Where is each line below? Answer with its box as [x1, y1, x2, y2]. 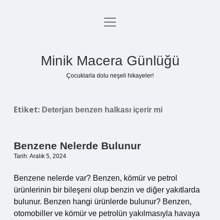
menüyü [104, 17, 132, 26]
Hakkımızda [89, 90, 131, 98]
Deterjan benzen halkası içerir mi [42, 106, 163, 114]
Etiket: [14, 104, 42, 115]
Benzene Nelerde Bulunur [14, 140, 141, 151]
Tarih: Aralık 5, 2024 [14, 153, 66, 160]
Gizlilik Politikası [81, 43, 139, 51]
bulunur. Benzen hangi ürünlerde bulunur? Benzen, [14, 197, 192, 206]
